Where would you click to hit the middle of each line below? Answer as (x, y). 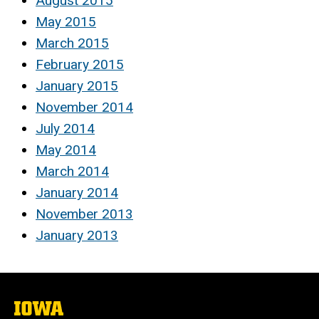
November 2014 (84, 107)
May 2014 (66, 150)
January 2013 (77, 235)
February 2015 (80, 64)
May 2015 (66, 21)
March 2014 (72, 171)
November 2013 (84, 214)
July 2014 (65, 128)
